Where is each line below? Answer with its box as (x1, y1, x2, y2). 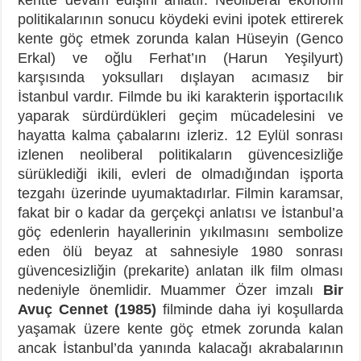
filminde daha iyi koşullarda (162, 301, 343, 317)
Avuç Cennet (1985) (18, 301, 163, 317)
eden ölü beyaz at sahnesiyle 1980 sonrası (18, 243, 343, 259)
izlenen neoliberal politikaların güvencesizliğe (18, 146, 343, 163)
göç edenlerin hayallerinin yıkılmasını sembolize (18, 223, 343, 240)
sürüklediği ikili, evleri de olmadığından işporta (18, 165, 343, 182)
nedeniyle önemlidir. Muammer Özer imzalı (18, 281, 323, 298)
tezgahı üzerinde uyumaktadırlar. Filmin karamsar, (18, 185, 343, 201)
